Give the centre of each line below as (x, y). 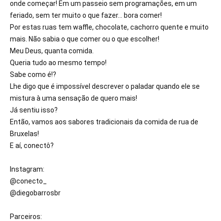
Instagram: (27, 169)
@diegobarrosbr (35, 193)
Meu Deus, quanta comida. (53, 51)
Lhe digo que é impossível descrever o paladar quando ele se (105, 87)
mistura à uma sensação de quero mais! (74, 98)
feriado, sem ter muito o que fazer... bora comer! (86, 16)
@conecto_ (28, 181)
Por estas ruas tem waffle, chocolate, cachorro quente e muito (109, 27)
